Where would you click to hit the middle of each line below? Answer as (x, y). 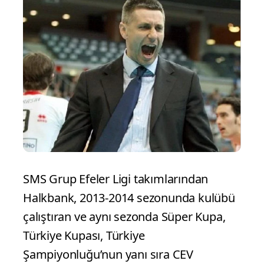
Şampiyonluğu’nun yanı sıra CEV (108, 254)
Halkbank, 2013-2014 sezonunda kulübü (129, 197)
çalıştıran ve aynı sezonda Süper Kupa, (124, 216)
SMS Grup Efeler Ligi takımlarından (116, 179)
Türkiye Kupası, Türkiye (84, 235)
